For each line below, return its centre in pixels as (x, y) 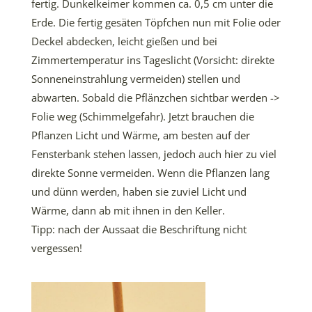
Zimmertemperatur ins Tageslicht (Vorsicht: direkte (153, 60)
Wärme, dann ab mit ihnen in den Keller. (128, 210)
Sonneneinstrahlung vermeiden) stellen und (136, 79)
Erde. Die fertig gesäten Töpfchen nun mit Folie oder (156, 22)
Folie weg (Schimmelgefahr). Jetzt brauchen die (143, 116)
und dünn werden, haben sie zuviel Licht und (139, 192)
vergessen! (57, 248)
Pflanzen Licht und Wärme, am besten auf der (141, 135)
